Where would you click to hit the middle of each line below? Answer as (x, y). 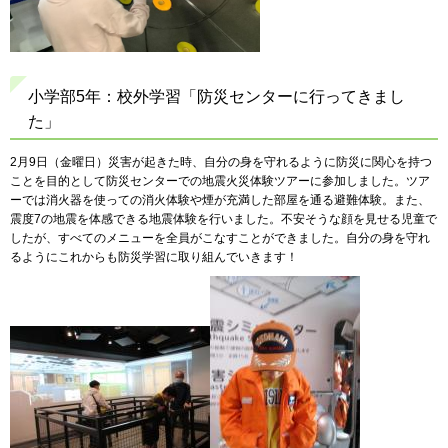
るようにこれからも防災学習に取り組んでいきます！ (154, 256)
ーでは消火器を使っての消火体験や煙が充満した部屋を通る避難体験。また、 (220, 199)
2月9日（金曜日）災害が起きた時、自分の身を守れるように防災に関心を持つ (221, 161)
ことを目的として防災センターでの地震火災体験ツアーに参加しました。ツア (220, 180)
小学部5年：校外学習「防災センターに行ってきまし (216, 96)
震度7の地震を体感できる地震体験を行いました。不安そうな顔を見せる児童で (223, 218)
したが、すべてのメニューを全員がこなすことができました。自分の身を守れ (220, 237)
